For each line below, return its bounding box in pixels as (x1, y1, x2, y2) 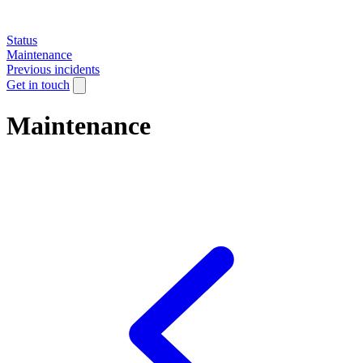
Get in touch (6, 78, 70, 92)
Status (6, 33, 37, 47)
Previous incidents (6, 62, 100, 76)
